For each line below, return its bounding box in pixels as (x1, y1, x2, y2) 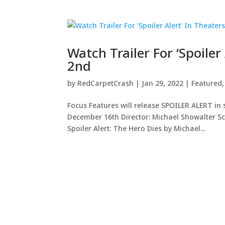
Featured (191, 78, 222, 88)
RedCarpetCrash (77, 78, 134, 88)
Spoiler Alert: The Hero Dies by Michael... (67, 123, 205, 133)
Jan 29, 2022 (142, 78, 184, 88)
